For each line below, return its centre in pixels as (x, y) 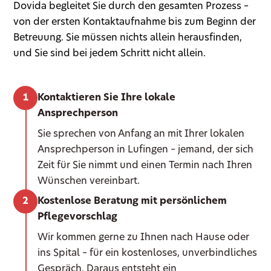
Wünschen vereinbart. (89, 182)
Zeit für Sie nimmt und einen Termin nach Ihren (145, 166)
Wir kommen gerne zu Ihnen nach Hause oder (144, 238)
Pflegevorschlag (78, 217)
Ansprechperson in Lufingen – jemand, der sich (146, 150)
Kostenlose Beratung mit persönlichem (132, 202)
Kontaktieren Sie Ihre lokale (107, 98)
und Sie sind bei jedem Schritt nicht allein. (110, 54)
